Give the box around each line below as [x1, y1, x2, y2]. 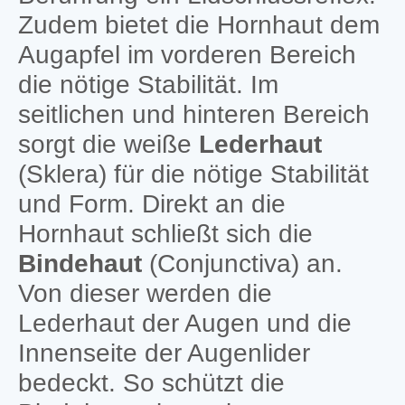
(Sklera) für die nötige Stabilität [17, 159, 369, 188]
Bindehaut [17, 249, 142, 278]
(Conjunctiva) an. [141, 249, 343, 278]
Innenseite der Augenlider [17, 338, 310, 367]
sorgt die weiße [17, 129, 199, 158]
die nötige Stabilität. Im [17, 70, 278, 99]
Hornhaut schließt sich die [17, 219, 313, 248]
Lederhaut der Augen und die [17, 308, 352, 337]
